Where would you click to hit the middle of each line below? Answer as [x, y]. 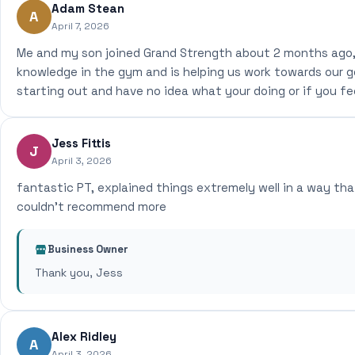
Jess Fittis [81, 143]
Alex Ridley [84, 336]
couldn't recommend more [92, 206]
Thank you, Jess [79, 273]
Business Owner [88, 249]
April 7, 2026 [80, 26]
